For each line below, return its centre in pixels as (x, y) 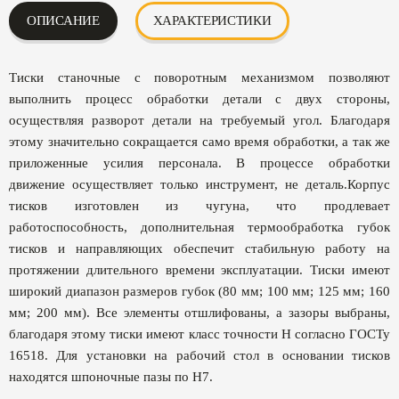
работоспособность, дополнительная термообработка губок (199, 227)
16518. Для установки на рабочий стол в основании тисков (199, 355)
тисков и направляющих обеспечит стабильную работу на (199, 248)
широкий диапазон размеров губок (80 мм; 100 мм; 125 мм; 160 (199, 291)
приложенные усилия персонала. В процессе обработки (199, 163)
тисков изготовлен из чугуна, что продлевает (199, 205)
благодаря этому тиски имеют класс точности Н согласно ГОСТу (199, 334)
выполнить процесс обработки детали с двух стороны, (199, 98)
